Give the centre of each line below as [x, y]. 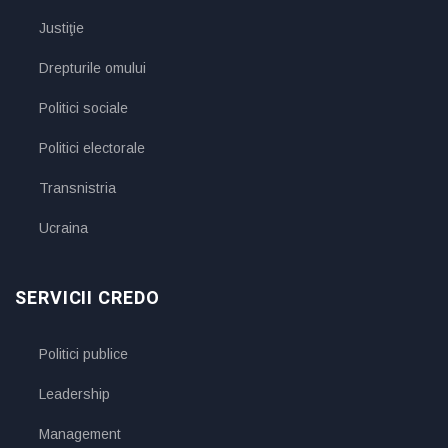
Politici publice [83, 353]
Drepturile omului [92, 67]
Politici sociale [83, 107]
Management [80, 433]
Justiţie [61, 27]
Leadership [74, 393]
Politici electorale [92, 147]
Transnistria [77, 187]
